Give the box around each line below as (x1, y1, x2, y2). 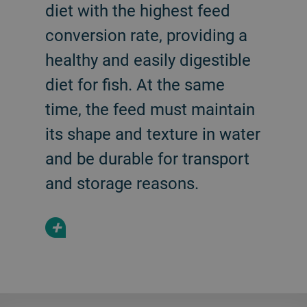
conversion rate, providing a (45, 24, 247, 46)
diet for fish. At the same (45, 73, 225, 95)
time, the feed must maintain (45, 98, 255, 120)
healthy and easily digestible (45, 49, 251, 71)
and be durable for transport (45, 147, 249, 169)
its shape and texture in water (45, 123, 260, 145)
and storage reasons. (45, 172, 199, 194)
